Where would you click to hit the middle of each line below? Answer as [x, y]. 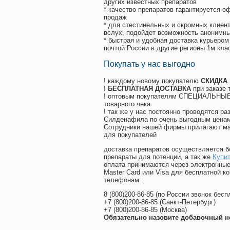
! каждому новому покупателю [152, 81]
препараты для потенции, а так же [158, 157]
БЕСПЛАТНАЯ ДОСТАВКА [149, 89]
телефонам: [122, 180]
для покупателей [130, 135]
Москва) [174, 210]
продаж [115, 17]
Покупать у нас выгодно [149, 64]
